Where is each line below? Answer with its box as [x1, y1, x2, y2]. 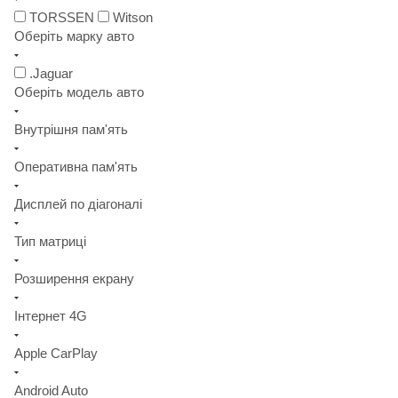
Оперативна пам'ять [14, 159, 138, 175]
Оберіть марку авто [14, 28, 134, 44]
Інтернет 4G [14, 308, 87, 324]
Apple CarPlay [14, 346, 98, 362]
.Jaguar [29, 66, 73, 82]
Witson [113, 10, 153, 26]
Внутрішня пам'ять [14, 122, 128, 138]
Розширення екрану [14, 271, 134, 287]
